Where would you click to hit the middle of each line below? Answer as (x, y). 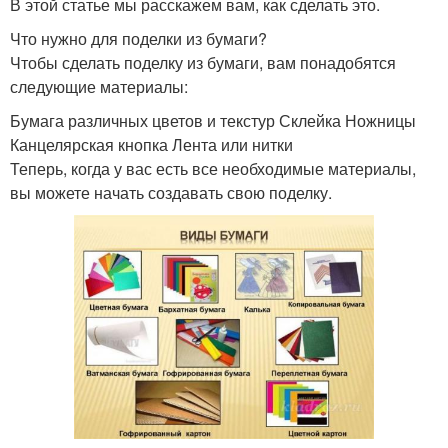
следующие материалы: (99, 87)
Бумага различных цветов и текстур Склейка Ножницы (213, 121)
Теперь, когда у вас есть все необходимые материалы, (213, 169)
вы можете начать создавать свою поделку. (171, 193)
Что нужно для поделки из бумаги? (138, 39)
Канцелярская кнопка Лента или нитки (151, 145)
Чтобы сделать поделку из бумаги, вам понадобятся (203, 63)
